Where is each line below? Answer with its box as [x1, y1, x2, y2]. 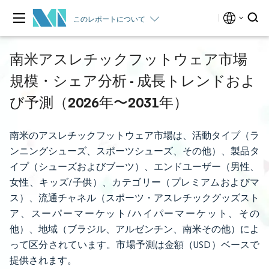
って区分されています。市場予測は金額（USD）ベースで [10, 239, 259, 250]
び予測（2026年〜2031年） [10, 93, 188, 111]
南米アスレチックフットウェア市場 [10, 50, 247, 68]
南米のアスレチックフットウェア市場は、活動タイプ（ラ [10, 130, 259, 141]
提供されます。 [10, 255, 77, 266]
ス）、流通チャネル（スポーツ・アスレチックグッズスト [10, 192, 259, 204]
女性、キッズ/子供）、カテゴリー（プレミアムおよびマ [10, 177, 259, 188]
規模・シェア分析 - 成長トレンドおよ [10, 71, 256, 89]
